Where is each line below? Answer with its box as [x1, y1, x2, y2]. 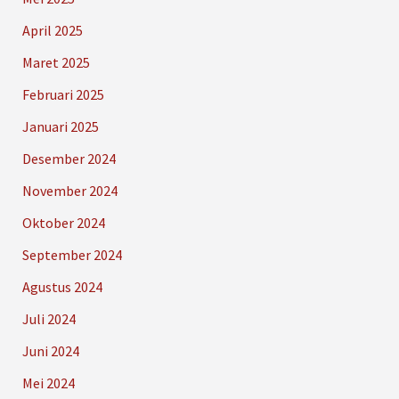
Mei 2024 [21, 374, 75, 393]
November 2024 [21, 182, 118, 200]
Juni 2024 [21, 342, 79, 361]
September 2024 [21, 246, 122, 265]
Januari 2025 [21, 118, 99, 136]
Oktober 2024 [21, 214, 105, 232]
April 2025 [21, 21, 83, 40]
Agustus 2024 [21, 278, 102, 297]
